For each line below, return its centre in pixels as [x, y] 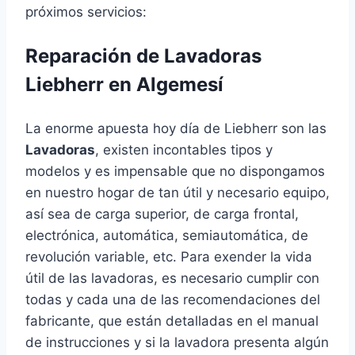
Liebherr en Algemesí [124, 85]
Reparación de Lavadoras [143, 56]
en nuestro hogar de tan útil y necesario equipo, [177, 193]
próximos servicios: [86, 12]
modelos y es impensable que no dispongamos [175, 172]
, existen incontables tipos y [184, 150]
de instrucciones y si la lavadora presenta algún [177, 343]
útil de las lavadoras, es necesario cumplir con [172, 279]
